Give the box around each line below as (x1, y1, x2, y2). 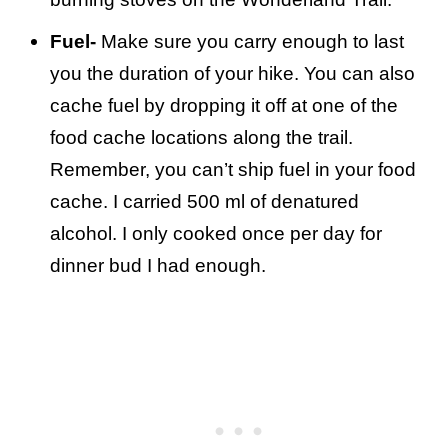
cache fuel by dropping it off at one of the (50, 95, 398, 117)
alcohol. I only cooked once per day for (50, 223, 382, 245)
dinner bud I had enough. (50, 255, 266, 277)
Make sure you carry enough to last (96, 31, 404, 53)
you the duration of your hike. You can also (50, 63, 415, 85)
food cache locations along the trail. (50, 127, 353, 149)
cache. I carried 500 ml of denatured (50, 191, 359, 213)
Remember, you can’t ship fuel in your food (50, 159, 416, 181)
